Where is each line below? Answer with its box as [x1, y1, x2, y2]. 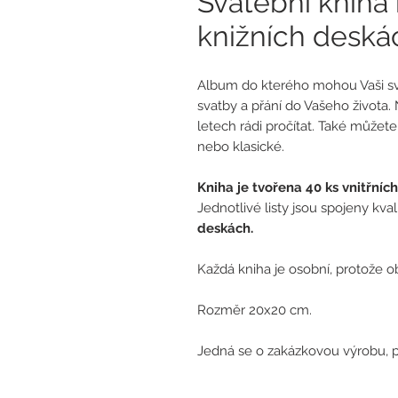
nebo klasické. [197, 139, 284, 155]
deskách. [197, 220, 253, 237]
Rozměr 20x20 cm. [197, 302, 312, 319]
